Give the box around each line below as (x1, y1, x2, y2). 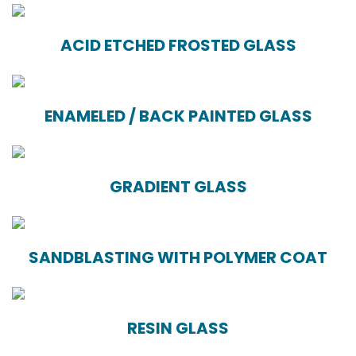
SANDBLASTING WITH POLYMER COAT (29, 246, 327, 269)
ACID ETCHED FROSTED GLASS (60, 34, 296, 57)
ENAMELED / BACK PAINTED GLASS (44, 105, 312, 128)
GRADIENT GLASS (109, 176, 247, 199)
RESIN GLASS (127, 317, 229, 340)
